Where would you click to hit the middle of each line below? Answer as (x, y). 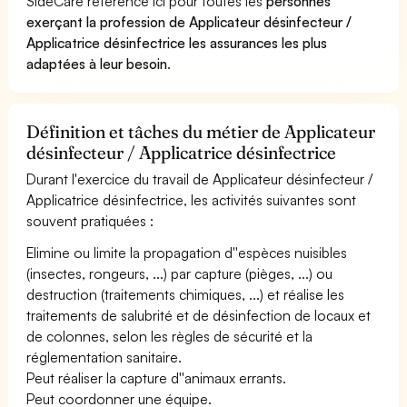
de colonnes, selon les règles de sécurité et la (170, 336)
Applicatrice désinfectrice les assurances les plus (177, 42)
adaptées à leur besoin (97, 63)
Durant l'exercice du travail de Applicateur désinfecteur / (200, 179)
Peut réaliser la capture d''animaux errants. (157, 377)
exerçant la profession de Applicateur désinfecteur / (189, 21)
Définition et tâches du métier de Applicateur (201, 131)
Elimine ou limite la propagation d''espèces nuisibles (187, 252)
